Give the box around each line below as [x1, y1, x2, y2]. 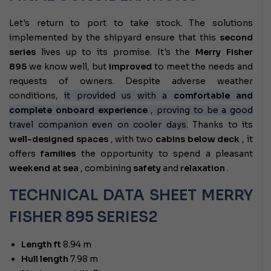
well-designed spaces [9, 134, 108, 145]
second [220, 32, 253, 44]
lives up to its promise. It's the [36, 47, 196, 58]
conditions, [9, 90, 65, 102]
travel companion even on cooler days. [9, 119, 188, 131]
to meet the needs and [152, 61, 253, 73]
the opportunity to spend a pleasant [76, 148, 253, 160]
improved [109, 61, 152, 73]
